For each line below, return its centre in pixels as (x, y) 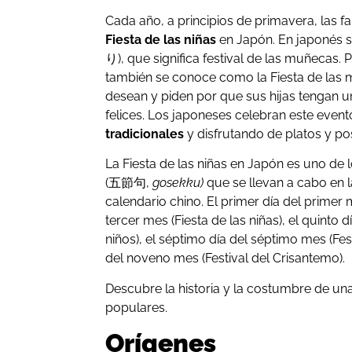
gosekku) (178, 183)
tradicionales (145, 134)
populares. (137, 307)
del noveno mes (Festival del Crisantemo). (225, 258)
